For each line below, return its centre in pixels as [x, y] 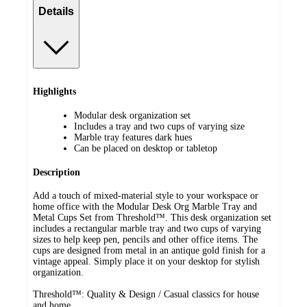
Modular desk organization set [132, 116]
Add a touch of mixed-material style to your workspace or [146, 196]
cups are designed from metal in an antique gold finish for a [149, 251]
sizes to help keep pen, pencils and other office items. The [145, 240]
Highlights [54, 92]
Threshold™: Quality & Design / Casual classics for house [146, 295]
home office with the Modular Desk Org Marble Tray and [145, 207]
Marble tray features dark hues [133, 138]
